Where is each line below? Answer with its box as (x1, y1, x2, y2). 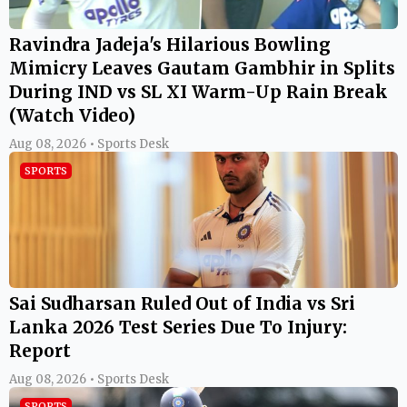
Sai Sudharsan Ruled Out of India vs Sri (9, 292, 355, 314)
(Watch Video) (9, 104, 135, 126)
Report (9, 339, 71, 362)
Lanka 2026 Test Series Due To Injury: (9, 315, 347, 338)
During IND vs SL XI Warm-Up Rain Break (9, 80, 388, 103)
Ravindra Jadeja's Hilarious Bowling (9, 33, 331, 55)
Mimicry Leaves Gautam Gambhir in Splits (9, 56, 395, 79)
